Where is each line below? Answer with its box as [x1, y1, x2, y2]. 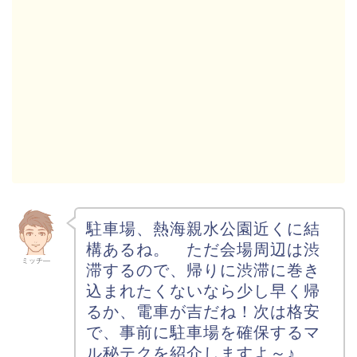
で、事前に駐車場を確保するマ [85, 324, 320, 342]
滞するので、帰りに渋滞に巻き [85, 261, 320, 280]
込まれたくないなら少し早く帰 [85, 282, 320, 300]
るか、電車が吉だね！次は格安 [85, 303, 320, 321]
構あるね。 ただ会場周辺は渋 [85, 241, 320, 259]
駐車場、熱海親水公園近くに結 [85, 220, 320, 238]
